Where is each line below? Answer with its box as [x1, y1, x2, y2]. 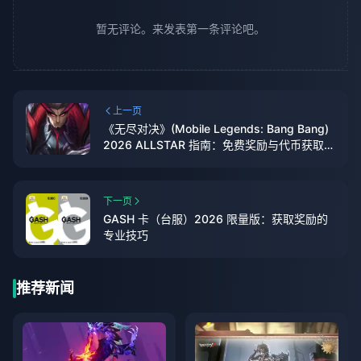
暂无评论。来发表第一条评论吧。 [96, 22, 265, 36]
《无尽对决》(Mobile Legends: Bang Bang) [103, 122, 329, 136]
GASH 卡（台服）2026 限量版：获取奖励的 [103, 212, 328, 226]
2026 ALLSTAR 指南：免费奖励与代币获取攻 [103, 138, 335, 152]
